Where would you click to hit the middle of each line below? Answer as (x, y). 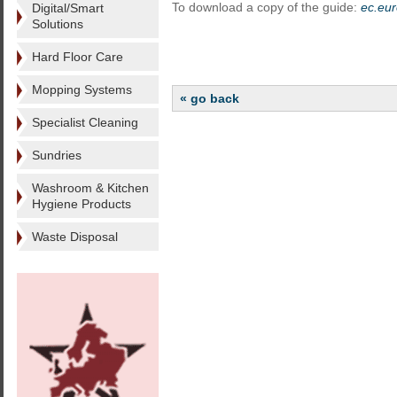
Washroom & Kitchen (90, 188)
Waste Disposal (75, 237)
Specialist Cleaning (85, 122)
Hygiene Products (82, 204)
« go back (210, 98)
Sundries (57, 155)
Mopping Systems (82, 90)
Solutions (58, 24)
